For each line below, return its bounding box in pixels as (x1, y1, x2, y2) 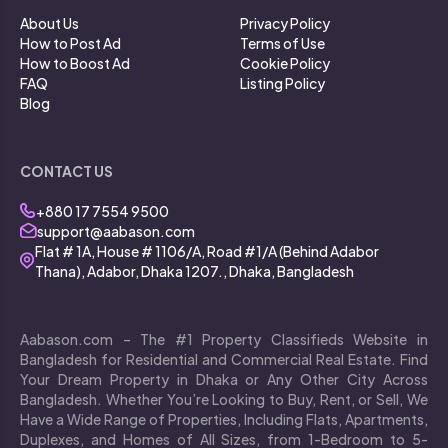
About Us (20, 13, 79, 32)
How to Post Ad (20, 33, 121, 52)
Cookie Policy (240, 53, 330, 72)
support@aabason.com (37, 221, 195, 240)
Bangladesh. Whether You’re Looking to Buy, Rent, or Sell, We (20, 389, 428, 408)
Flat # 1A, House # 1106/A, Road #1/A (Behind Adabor (35, 241, 379, 260)
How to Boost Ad (20, 53, 130, 72)
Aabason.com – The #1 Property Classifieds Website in (20, 329, 428, 348)
